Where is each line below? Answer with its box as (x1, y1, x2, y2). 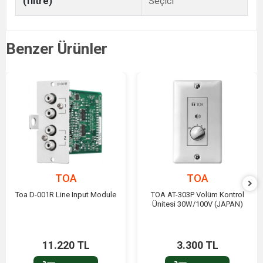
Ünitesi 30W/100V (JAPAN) (151, 200, 243, 209)
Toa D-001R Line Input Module (15, 190, 116, 200)
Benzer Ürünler (6, 39, 107, 58)
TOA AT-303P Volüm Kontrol (150, 190, 244, 200)
